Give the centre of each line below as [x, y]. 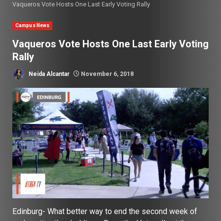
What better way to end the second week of [122, 211]
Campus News [33, 26]
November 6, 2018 [107, 74]
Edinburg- [30, 211]
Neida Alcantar [48, 74]
